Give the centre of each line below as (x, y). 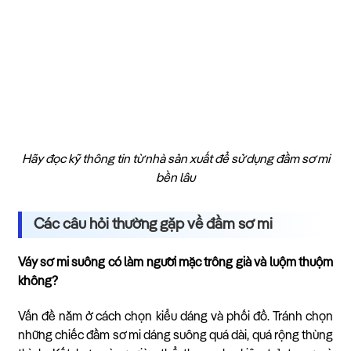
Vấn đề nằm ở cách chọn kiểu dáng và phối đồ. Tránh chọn (175, 318)
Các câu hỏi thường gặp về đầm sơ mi (153, 225)
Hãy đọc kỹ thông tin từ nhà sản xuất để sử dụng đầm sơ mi (175, 160)
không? (38, 282)
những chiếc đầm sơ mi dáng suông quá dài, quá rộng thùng (175, 337)
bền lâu (175, 179)
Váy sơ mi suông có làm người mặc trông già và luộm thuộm (175, 264)
